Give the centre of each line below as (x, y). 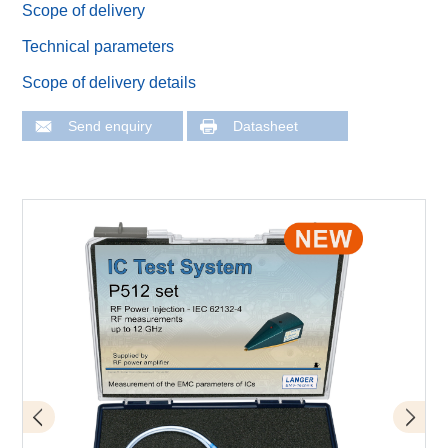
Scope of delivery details (109, 82)
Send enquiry (110, 127)
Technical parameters (98, 46)
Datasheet (266, 127)
